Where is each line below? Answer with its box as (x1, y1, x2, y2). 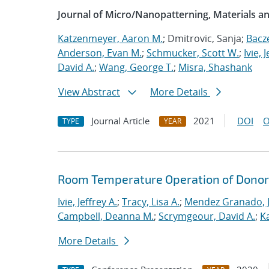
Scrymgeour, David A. (159, 210, 255, 223)
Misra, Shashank (178, 61, 252, 74)
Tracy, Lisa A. (122, 195, 180, 208)
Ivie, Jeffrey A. (58, 195, 117, 208)
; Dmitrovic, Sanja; (163, 32, 246, 45)
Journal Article (91, 115, 150, 127)
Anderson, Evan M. (58, 46, 142, 59)
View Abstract (58, 85, 120, 98)
